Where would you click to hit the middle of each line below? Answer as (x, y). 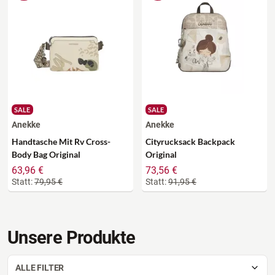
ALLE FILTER (40, 267)
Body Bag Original (46, 154)
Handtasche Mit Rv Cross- (61, 141)
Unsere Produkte (72, 237)
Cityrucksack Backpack (190, 141)
